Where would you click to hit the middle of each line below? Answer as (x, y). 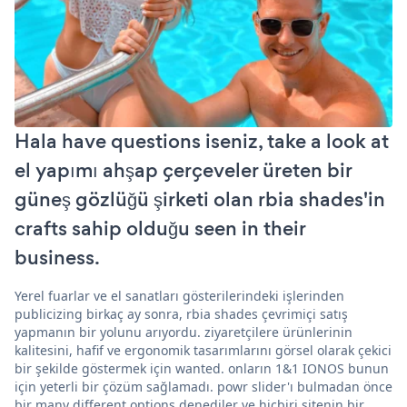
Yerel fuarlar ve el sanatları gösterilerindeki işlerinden (179, 295)
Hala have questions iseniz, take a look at (202, 141)
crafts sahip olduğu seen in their (160, 228)
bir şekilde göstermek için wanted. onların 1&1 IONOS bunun (202, 368)
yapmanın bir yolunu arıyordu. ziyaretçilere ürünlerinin (184, 332)
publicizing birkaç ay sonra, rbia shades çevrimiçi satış (181, 313)
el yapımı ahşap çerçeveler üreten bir (183, 170)
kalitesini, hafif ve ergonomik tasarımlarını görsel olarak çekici (203, 350)
